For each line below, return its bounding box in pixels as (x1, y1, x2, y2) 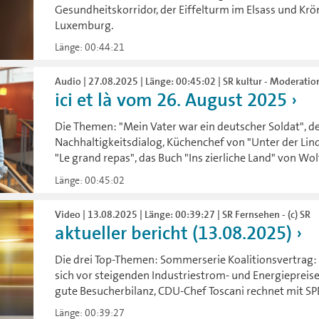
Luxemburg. (55, 18, 114, 33)
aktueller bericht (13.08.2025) (55, 221, 293, 245)
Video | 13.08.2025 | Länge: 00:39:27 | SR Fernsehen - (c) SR (55, 207, 311, 221)
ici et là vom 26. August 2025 (55, 88, 288, 113)
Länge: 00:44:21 (55, 41, 125, 54)
